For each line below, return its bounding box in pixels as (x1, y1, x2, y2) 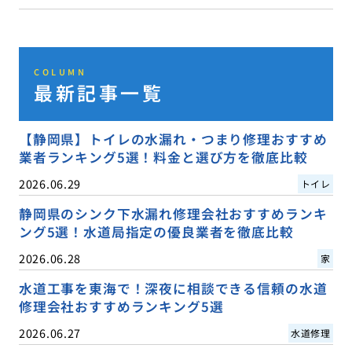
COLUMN (34, 66, 87, 79)
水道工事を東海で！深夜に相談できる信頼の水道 (18, 279, 328, 299)
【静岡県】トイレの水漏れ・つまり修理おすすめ (18, 130, 328, 149)
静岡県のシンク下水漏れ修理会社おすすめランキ (18, 204, 328, 224)
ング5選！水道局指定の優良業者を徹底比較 (18, 222, 294, 242)
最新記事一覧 (34, 79, 164, 107)
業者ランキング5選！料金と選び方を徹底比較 (18, 148, 308, 167)
